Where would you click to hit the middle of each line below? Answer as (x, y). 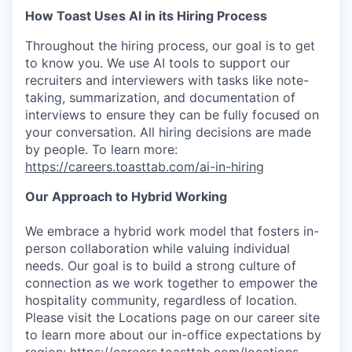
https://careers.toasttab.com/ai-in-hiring (145, 167)
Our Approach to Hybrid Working (126, 196)
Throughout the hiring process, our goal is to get (170, 46)
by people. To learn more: (101, 149)
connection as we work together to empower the (171, 283)
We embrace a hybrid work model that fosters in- (172, 231)
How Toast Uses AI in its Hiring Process (146, 16)
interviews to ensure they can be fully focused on (172, 115)
